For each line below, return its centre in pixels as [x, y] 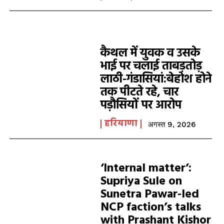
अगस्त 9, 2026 [171, 124]
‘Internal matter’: [146, 168]
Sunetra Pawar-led [149, 194]
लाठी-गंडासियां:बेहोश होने [156, 79]
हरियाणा [121, 124]
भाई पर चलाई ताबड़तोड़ [151, 66]
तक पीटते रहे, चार [139, 92]
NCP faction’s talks [150, 207]
